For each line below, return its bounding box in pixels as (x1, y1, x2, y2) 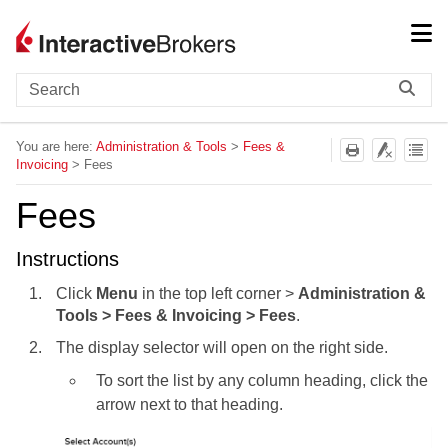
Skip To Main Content (148, 21, 300, 38)
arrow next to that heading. (96, 396, 283, 414)
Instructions (16, 248, 119, 271)
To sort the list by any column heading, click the (96, 372, 428, 390)
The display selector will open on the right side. (56, 339, 388, 357)
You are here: (16, 139, 96, 155)
